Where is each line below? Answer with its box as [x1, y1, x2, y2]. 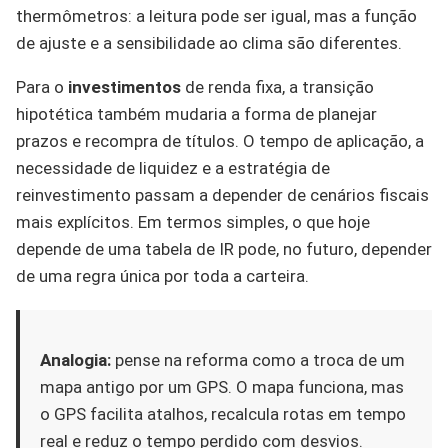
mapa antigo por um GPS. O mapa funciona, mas [40, 376, 404, 397]
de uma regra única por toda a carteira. [16, 265, 309, 286]
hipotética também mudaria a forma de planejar [16, 103, 377, 124]
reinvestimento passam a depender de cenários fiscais [16, 184, 429, 205]
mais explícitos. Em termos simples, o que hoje [16, 211, 370, 232]
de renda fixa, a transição [181, 76, 374, 97]
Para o [16, 76, 68, 97]
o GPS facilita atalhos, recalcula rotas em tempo [40, 403, 406, 424]
